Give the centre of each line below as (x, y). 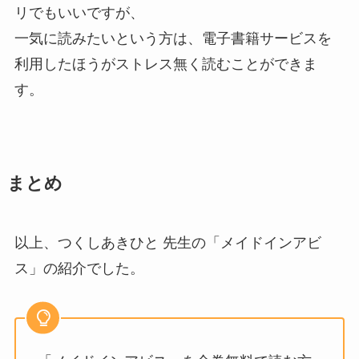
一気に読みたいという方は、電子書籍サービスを (173, 38)
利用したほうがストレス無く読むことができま (165, 64)
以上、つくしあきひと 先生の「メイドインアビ (167, 242)
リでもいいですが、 (79, 12)
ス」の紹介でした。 (79, 268)
